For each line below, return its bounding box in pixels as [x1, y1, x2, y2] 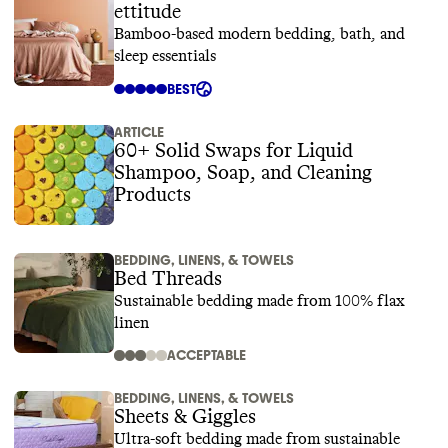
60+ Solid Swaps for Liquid [114, 141, 266, 161]
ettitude [114, 2, 181, 22]
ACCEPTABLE [166, 347, 246, 364]
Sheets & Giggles [114, 407, 256, 427]
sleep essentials [114, 48, 216, 64]
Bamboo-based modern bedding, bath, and [114, 26, 405, 42]
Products [114, 185, 191, 205]
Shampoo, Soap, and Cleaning [114, 163, 372, 183]
